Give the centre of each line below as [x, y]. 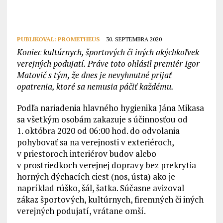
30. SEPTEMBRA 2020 [134, 39]
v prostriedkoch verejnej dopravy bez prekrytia [106, 165]
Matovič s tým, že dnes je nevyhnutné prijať [94, 75]
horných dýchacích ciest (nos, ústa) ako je [96, 177]
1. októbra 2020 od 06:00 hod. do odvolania [98, 131]
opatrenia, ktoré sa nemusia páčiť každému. [95, 87]
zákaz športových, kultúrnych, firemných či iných [110, 200]
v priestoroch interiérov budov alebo [86, 154]
